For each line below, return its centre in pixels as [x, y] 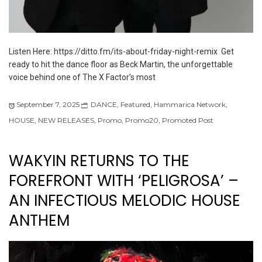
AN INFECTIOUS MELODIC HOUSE [125, 201]
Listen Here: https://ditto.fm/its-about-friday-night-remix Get [121, 52]
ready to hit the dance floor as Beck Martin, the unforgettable [121, 65]
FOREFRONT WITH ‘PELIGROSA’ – [124, 181]
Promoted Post [188, 120]
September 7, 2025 [48, 105]
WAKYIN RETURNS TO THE [99, 161]
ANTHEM [39, 221]
